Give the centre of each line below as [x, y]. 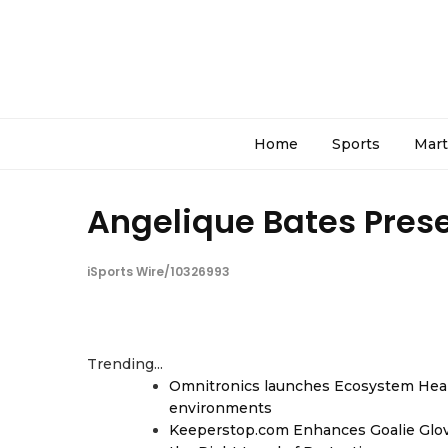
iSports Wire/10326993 [158, 271]
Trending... [125, 364]
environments [220, 408]
